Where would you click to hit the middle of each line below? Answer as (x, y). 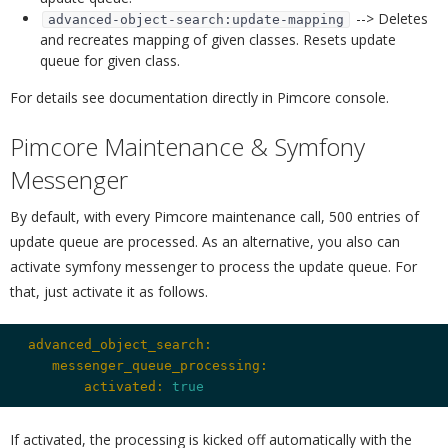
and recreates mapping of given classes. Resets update (218, 40)
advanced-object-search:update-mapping (196, 20)
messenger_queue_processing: (144, 365)
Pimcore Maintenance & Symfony (187, 147)
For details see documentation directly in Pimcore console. (199, 98)
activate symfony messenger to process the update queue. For (213, 266)
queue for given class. (110, 61)
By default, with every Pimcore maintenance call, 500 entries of (214, 216)
